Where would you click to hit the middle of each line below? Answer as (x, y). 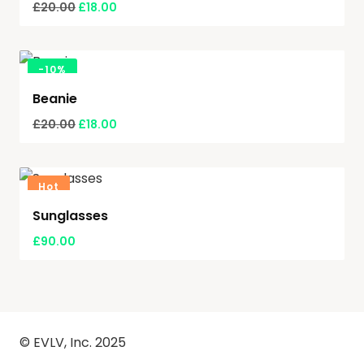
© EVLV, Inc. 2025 (73, 342)
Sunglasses (70, 216)
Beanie (55, 99)
